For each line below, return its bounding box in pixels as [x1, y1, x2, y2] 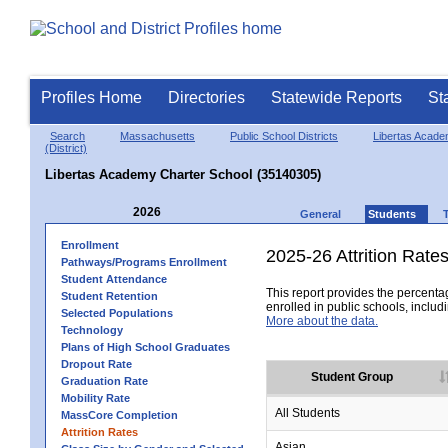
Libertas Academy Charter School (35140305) [45, 166, 321, 182]
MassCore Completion [61, 408, 178, 421]
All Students [275, 405, 340, 420]
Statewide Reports [271, 89, 402, 106]
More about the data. [266, 313, 378, 328]
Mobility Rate [61, 391, 130, 404]
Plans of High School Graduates [61, 340, 230, 353]
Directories [168, 89, 245, 106]
